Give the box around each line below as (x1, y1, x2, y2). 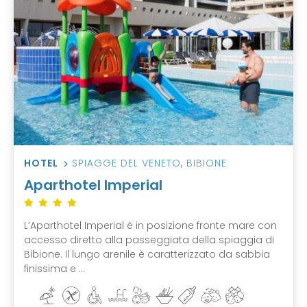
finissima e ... (24, 261, 85, 275)
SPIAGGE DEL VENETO (72, 156, 181, 170)
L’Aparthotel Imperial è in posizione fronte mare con (24, 218, 277, 232)
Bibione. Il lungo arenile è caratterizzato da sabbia (24, 247, 270, 261)
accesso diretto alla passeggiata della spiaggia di (24, 232, 274, 247)
